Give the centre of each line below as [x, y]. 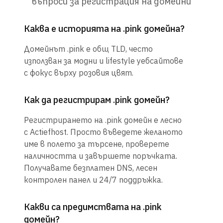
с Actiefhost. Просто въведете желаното [103, 132]
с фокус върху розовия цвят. [79, 73]
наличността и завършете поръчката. [101, 156]
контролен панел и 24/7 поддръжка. [93, 180]
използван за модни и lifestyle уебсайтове [104, 61]
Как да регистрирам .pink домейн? [97, 100]
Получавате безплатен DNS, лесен [91, 168]
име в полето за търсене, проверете [97, 144]
